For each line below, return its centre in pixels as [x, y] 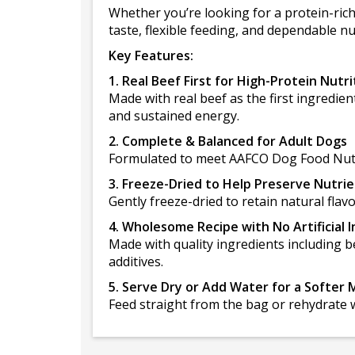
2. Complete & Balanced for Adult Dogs [228, 141]
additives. [136, 261]
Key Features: [151, 55]
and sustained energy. [174, 116]
